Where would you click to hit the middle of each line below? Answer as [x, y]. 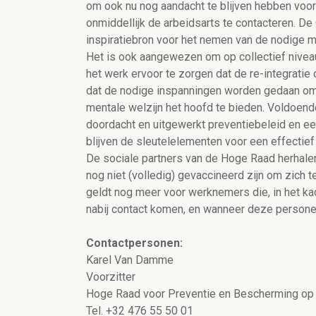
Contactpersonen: [134, 243]
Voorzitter [111, 277]
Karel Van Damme [130, 260]
